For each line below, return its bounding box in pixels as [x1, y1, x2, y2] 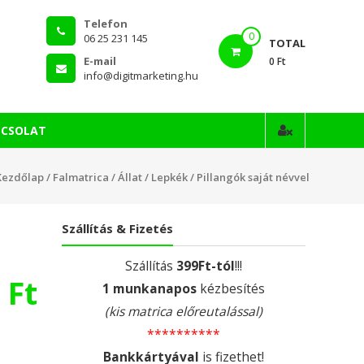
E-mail [84, 54, 116, 68]
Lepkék [151, 170, 188, 184]
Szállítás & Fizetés [62, 219, 173, 236]
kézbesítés [197, 279, 265, 297]
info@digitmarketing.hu [84, 68, 198, 83]
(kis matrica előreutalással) [105, 301, 262, 320]
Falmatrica [53, 170, 109, 184]
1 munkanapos [102, 279, 197, 297]
